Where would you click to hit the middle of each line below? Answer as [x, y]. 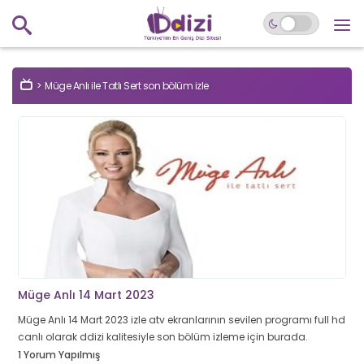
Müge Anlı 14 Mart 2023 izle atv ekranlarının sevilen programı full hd [182, 320]
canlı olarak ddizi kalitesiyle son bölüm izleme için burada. [163, 337]
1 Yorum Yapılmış [59, 355]
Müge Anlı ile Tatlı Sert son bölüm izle [127, 86]
